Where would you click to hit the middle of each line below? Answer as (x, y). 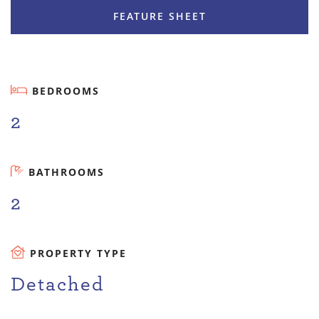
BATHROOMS (67, 172)
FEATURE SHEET (159, 16)
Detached (57, 285)
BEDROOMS (66, 91)
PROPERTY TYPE (79, 253)
